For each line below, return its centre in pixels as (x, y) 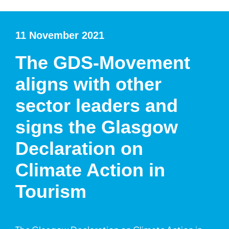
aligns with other (88, 84)
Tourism (51, 192)
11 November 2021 (60, 35)
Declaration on (79, 149)
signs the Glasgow (97, 127)
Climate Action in (90, 170)
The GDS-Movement (103, 63)
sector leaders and (97, 106)
